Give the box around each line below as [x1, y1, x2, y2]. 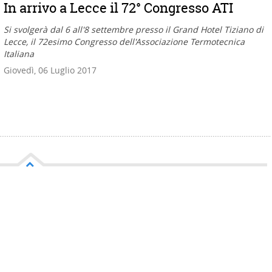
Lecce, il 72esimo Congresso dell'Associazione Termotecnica [4, 36, 245, 48]
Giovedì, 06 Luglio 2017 [4, 64, 97, 76]
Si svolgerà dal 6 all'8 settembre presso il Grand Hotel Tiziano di [4, 24, 263, 36]
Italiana [4, 48, 34, 60]
